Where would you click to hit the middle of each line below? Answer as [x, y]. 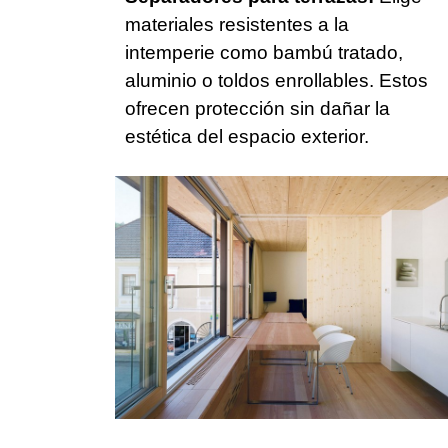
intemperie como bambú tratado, [264, 52]
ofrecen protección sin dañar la [257, 108]
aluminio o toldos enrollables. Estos [276, 80]
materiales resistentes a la [237, 24]
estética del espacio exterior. [247, 136]
